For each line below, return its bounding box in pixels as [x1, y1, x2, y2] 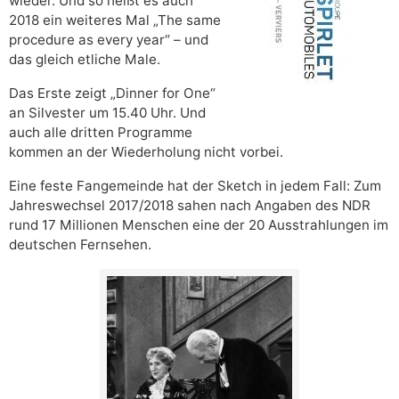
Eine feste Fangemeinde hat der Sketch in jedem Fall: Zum [9, 176, 381, 194]
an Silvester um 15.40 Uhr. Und [9, 103, 206, 121]
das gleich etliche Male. [9, 50, 160, 68]
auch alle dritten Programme [9, 123, 192, 141]
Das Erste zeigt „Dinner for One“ [9, 84, 216, 102]
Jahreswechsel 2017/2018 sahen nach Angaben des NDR [9, 196, 370, 214]
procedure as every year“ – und [9, 30, 208, 48]
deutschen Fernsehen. [9, 235, 151, 253]
